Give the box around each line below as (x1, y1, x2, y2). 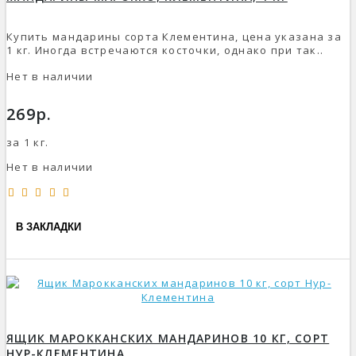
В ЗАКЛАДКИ (16, 220, 81, 233)
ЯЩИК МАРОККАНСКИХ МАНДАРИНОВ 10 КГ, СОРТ (6, 330, 330, 346)
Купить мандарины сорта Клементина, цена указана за (6, 29, 342, 44)
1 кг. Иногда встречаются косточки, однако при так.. (6, 43, 324, 58)
